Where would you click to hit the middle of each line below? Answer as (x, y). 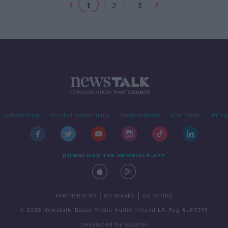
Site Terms (186, 115)
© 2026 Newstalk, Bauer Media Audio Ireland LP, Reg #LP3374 (114, 210)
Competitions (140, 115)
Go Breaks (119, 196)
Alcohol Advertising (80, 115)
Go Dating (157, 196)
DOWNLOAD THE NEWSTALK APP (114, 155)
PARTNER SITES (76, 196)
